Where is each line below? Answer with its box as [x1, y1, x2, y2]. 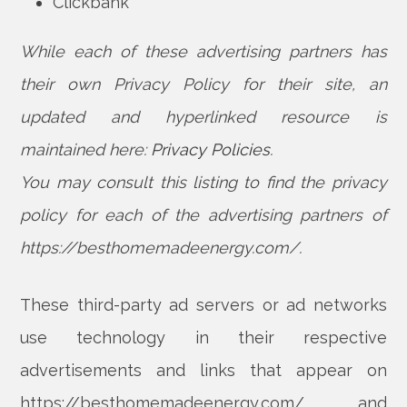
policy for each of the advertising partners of [20, 205, 387, 224]
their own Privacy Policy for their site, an [20, 74, 387, 94]
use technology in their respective [20, 328, 387, 347]
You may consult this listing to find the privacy [20, 173, 387, 192]
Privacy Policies [151, 140, 271, 159]
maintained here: [20, 140, 152, 159]
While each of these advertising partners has [20, 42, 387, 61]
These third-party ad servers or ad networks [20, 295, 387, 314]
